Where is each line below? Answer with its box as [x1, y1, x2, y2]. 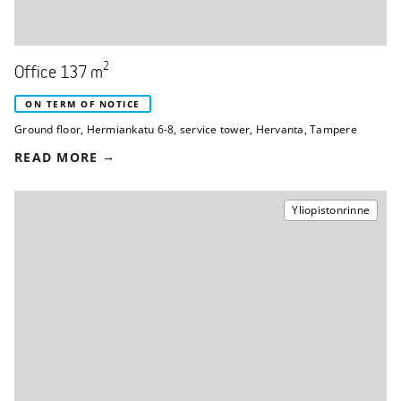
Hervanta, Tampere [255, 121, 357, 137]
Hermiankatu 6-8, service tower [86, 121, 250, 137]
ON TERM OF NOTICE [25, 97, 141, 110]
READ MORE [14, 148, 98, 166]
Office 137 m [14, 64, 103, 81]
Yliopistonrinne [292, 201, 370, 218]
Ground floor [14, 121, 81, 137]
